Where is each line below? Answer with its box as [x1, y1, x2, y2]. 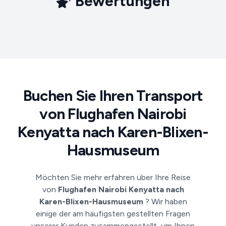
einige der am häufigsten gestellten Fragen [36, 209, 190, 218]
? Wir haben [145, 197, 187, 206]
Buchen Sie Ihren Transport [23, 86, 203, 105]
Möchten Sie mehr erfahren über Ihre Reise [35, 173, 191, 182]
